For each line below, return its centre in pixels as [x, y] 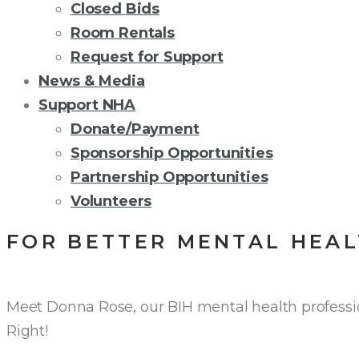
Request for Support [147, 57]
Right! [29, 331]
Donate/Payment [135, 129]
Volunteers [111, 201]
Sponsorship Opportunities [172, 153]
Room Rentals [123, 33]
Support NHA [87, 105]
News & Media [92, 81]
